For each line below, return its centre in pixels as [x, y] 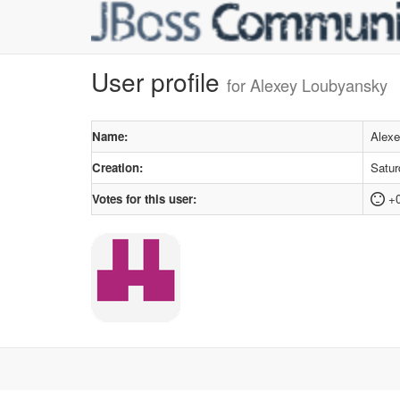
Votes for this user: [144, 199]
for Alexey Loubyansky [307, 85]
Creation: [117, 167]
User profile [159, 81]
